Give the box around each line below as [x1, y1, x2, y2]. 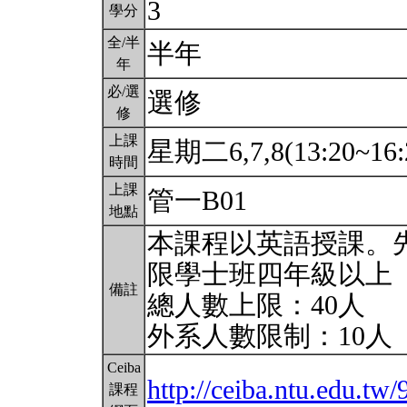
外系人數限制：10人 [147, 321, 400, 352]
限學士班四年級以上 [147, 259, 392, 290]
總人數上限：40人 [147, 290, 365, 321]
